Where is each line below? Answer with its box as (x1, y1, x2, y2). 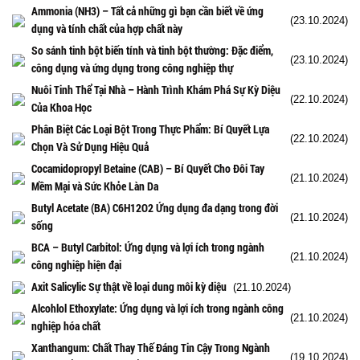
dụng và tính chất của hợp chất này (31, 20, 182, 36)
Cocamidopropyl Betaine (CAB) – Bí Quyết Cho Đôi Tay (31, 160, 264, 176)
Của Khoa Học (31, 99, 92, 115)
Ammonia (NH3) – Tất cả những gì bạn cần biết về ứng (31, 2, 264, 18)
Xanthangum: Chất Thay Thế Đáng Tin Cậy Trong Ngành (31, 339, 270, 355)
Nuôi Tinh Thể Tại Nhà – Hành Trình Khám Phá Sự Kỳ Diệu (31, 81, 280, 97)
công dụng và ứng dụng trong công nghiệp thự (31, 59, 233, 76)
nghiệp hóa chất (31, 317, 100, 333)
